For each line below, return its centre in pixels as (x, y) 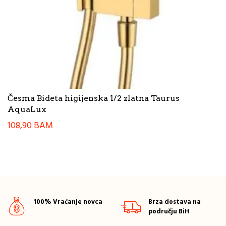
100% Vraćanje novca (68, 202)
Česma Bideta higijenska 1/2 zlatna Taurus (94, 98)
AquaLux (27, 109)
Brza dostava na (175, 202)
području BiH (169, 211)
